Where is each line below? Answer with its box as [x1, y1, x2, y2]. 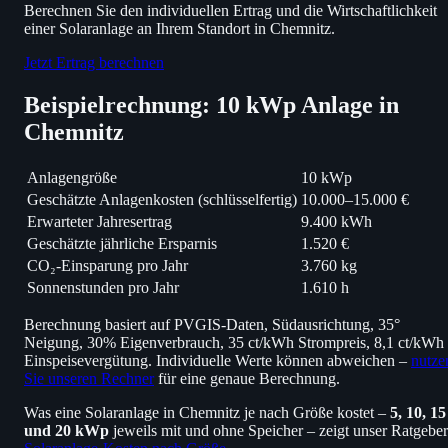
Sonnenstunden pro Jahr [27, 278, 179, 296]
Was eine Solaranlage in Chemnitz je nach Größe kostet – [24, 403, 390, 421]
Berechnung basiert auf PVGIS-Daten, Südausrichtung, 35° [24, 315, 400, 333]
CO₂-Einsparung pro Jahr [27, 256, 188, 274]
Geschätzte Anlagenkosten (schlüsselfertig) [27, 190, 297, 208]
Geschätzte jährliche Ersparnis [27, 234, 217, 252]
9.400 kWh [301, 212, 372, 230]
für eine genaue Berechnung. [154, 369, 340, 387]
